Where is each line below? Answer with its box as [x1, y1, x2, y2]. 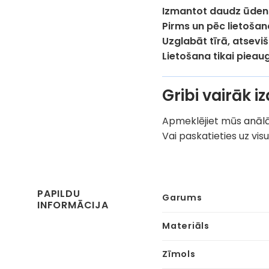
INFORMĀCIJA [37, 198, 109, 213]
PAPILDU [37, 187, 80, 201]
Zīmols [162, 248, 196, 261]
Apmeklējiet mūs [162, 113, 244, 128]
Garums [162, 192, 202, 204]
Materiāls [162, 220, 210, 232]
